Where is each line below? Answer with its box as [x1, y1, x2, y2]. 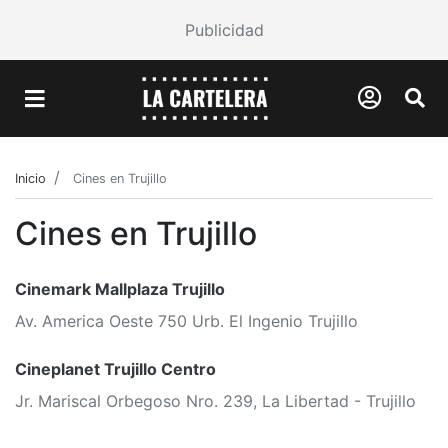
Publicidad [184, 20, 264, 40]
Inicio [15, 170, 46, 186]
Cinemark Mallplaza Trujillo [15, 278, 225, 299]
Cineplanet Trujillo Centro [15, 358, 216, 379]
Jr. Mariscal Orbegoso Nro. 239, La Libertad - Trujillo [15, 390, 416, 411]
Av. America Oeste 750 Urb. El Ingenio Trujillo [15, 310, 358, 331]
